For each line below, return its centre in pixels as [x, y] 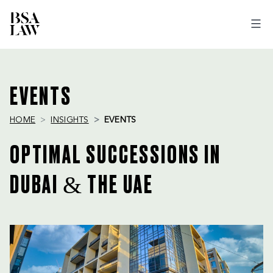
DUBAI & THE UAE [82, 186]
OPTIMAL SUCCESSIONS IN [115, 156]
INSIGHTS [70, 120]
